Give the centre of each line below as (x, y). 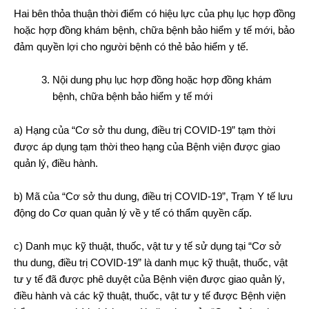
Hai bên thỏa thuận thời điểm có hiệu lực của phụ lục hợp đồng (154, 13)
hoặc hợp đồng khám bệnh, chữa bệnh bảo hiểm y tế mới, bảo (154, 30)
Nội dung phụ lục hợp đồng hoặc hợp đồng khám (162, 79)
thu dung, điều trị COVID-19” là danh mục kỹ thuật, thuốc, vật (151, 262)
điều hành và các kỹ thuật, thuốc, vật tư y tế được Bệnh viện (150, 295)
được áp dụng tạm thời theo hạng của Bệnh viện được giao (147, 146)
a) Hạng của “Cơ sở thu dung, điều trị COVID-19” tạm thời (144, 130)
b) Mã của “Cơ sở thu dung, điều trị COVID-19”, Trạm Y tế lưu (153, 196)
